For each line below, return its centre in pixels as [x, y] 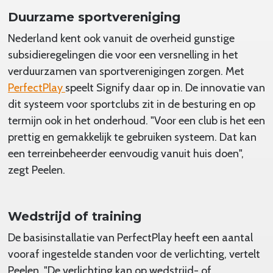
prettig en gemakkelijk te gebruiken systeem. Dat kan [132, 137]
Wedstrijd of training [74, 216]
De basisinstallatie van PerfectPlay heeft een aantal [130, 237]
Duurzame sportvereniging [94, 17]
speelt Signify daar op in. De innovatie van [165, 87]
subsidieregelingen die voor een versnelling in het [123, 55]
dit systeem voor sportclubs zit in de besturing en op [131, 104]
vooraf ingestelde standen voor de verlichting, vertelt [134, 254]
